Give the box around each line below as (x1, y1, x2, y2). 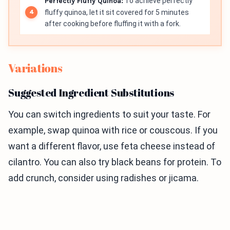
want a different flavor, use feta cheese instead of (8, 141, 215, 152)
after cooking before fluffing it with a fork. (45, 20, 181, 28)
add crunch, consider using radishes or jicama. (8, 172, 199, 184)
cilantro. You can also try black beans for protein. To (8, 157, 221, 168)
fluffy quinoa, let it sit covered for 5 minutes (45, 8, 189, 17)
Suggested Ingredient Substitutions (8, 86, 175, 100)
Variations (8, 61, 63, 76)
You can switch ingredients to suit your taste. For (8, 109, 210, 120)
